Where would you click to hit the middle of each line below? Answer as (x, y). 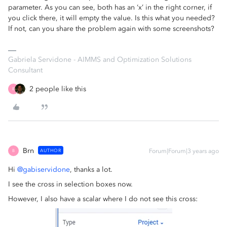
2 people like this (58, 89)
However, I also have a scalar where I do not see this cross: (103, 199)
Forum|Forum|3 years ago (184, 151)
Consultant (25, 70)
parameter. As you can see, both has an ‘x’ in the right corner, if (110, 7)
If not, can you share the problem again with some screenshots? (112, 28)
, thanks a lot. (91, 169)
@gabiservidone (44, 169)
